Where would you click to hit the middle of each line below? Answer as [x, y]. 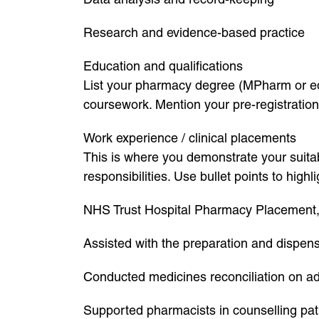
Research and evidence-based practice [194, 32]
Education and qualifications [163, 66]
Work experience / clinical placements [190, 138]
